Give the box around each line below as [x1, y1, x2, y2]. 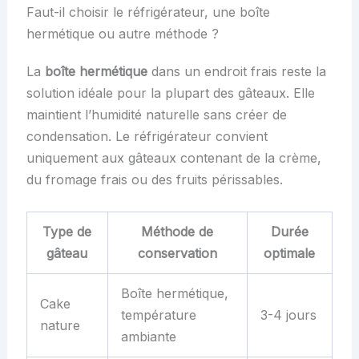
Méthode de [141, 223, 214, 240]
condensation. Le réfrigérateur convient [26, 128, 268, 145]
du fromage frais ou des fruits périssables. [26, 171, 283, 188]
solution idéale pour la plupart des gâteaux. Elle [26, 85, 315, 102]
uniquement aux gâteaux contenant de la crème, [26, 150, 321, 167]
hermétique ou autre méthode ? [26, 26, 219, 42]
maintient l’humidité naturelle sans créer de [26, 107, 287, 123]
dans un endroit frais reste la [147, 63, 326, 80]
